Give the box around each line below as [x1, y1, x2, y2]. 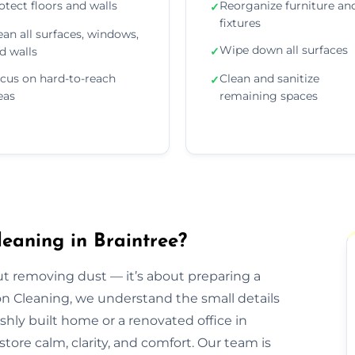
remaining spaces [219, 88, 318, 103]
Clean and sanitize [219, 71, 319, 86]
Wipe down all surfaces [219, 42, 348, 57]
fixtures [219, 15, 261, 30]
